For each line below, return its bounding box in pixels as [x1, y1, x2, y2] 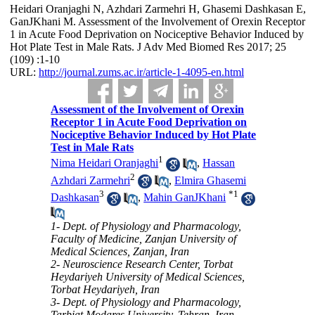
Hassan [202, 157, 236, 169]
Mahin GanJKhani [143, 191, 226, 204]
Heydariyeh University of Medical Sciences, [51, 270, 245, 283]
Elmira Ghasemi [174, 174, 247, 186]
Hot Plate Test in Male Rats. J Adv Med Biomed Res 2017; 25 [9, 41, 286, 53]
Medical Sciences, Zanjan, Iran [51, 245, 190, 257]
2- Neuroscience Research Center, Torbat [51, 257, 233, 270]
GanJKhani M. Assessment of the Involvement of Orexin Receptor [9, 15, 305, 27]
